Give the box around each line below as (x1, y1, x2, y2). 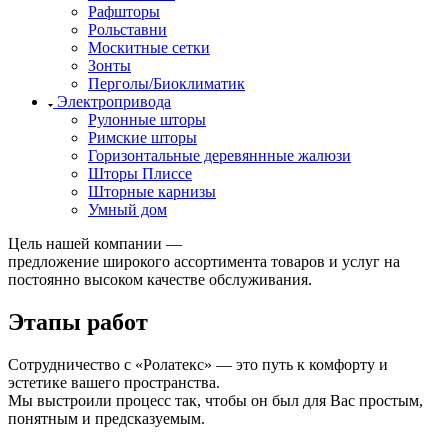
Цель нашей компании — (8, 234, 182, 252)
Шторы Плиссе (88, 164, 192, 182)
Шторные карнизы (88, 182, 216, 200)
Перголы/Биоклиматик (88, 74, 245, 92)
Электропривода (57, 92, 171, 110)
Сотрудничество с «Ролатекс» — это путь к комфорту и (8, 355, 388, 373)
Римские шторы (88, 128, 197, 146)
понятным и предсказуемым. (8, 409, 205, 427)
